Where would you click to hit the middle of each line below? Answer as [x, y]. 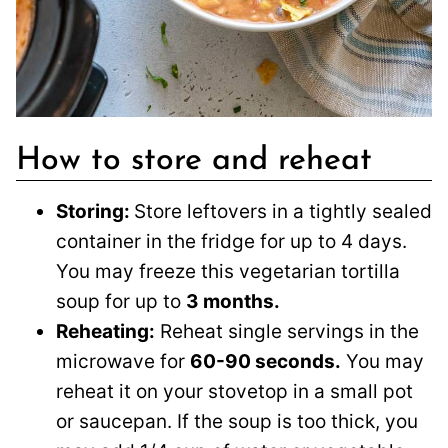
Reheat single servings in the [287, 331]
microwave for [123, 361]
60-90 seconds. [265, 361]
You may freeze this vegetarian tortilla [228, 271]
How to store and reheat [194, 160]
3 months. [233, 301]
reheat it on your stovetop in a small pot [234, 391]
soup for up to [121, 301]
